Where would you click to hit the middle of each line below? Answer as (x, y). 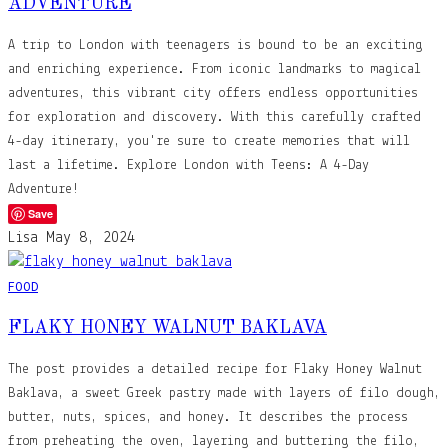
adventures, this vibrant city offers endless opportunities (213, 93)
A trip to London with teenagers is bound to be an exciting (215, 45)
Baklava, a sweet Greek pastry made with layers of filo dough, (224, 393)
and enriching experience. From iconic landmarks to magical (214, 69)
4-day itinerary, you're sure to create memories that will (209, 141)
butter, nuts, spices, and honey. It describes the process (208, 417)
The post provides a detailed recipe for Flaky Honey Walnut (215, 369)
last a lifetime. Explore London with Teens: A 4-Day (188, 165)
